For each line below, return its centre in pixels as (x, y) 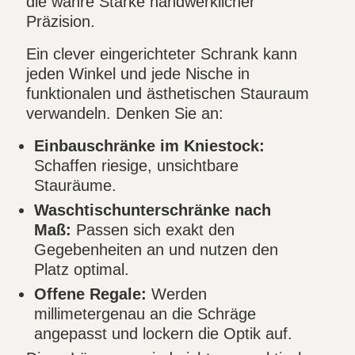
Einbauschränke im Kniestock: (150, 145)
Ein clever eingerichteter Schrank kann (162, 53)
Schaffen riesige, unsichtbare (137, 165)
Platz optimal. (82, 269)
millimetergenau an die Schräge (145, 313)
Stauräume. (76, 185)
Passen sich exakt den (153, 229)
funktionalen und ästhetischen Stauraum (168, 93)
